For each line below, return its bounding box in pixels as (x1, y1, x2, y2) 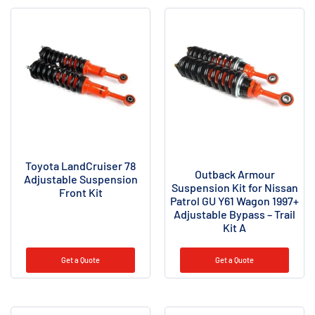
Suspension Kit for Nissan (171, 180, 298, 194)
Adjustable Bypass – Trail (174, 207, 295, 221)
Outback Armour (194, 167, 275, 181)
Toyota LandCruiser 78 (25, 158, 136, 172)
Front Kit (58, 185, 103, 199)
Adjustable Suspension (23, 172, 138, 186)
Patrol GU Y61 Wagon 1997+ (170, 193, 299, 207)
